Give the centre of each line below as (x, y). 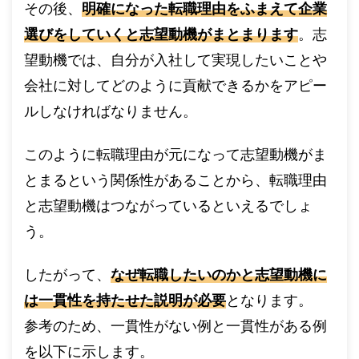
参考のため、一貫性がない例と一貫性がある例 (175, 326)
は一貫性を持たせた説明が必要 (125, 300)
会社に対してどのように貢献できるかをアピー (175, 85)
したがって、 (67, 274)
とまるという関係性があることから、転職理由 (175, 180)
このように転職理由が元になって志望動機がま (175, 154)
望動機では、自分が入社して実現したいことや (175, 60)
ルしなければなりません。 (111, 111)
